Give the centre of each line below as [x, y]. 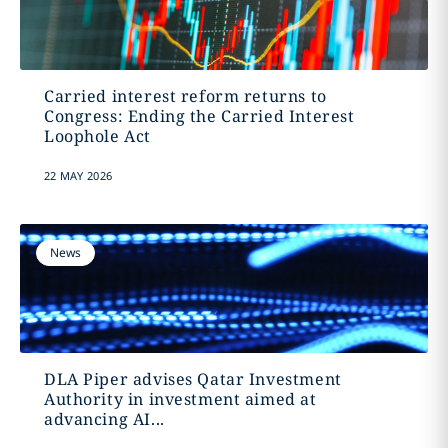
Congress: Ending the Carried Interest [199, 116]
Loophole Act [97, 136]
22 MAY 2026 [78, 175]
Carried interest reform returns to [185, 96]
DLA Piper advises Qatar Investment [192, 379]
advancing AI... [104, 419]
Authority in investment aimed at [180, 399]
